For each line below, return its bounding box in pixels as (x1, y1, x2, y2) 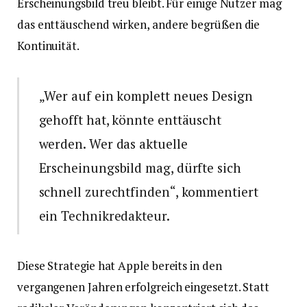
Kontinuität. (17, 38, 79, 54)
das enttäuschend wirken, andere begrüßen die (17, 16, 260, 33)
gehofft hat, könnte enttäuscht (38, 111, 221, 129)
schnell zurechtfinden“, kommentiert (38, 183, 258, 201)
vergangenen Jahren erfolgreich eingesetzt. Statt (17, 279, 269, 295)
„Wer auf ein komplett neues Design (38, 87, 253, 105)
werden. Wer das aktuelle (38, 135, 188, 153)
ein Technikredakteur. (38, 207, 170, 225)
